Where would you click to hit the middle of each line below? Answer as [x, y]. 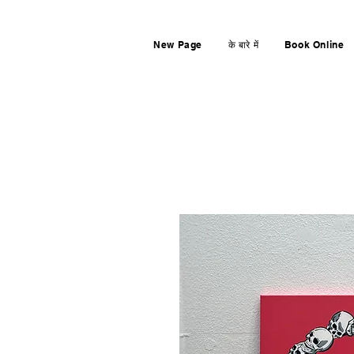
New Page [178, 45]
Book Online [314, 45]
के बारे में [243, 45]
